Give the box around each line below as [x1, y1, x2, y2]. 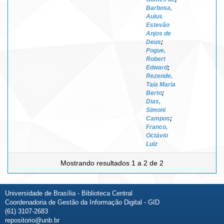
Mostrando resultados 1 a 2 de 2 [60, 158, 163, 167]
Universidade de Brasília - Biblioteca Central [5, 189, 132, 197]
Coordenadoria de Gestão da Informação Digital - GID [5, 198, 159, 206]
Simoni [146, 106, 165, 113]
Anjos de [146, 29, 171, 37]
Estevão [146, 21, 169, 28]
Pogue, [146, 46, 165, 54]
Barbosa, [146, 4, 172, 11]
